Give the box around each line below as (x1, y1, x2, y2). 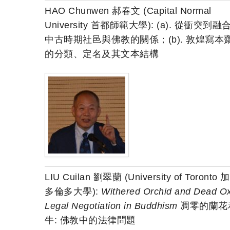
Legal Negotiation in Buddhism (45, 201, 178, 212)
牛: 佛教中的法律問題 (45, 215, 136, 226)
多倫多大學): (45, 186, 101, 197)
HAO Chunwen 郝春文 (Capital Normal (45, 6, 212, 16)
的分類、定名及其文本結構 (45, 49, 159, 60)
